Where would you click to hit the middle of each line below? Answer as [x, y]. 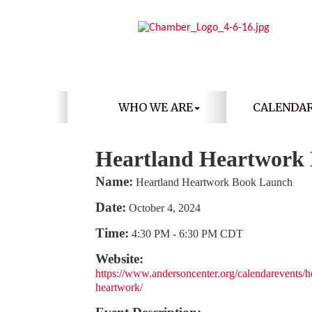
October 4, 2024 [165, 208]
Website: [119, 259]
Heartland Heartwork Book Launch [214, 182]
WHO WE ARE [155, 107]
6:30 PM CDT [211, 234]
